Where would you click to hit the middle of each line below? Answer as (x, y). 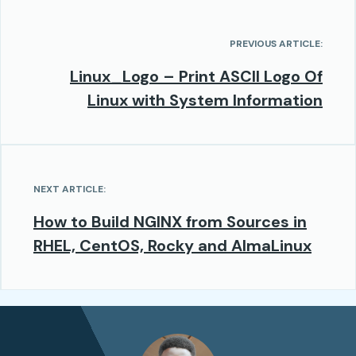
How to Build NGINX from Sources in (170, 222)
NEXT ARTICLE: (70, 190)
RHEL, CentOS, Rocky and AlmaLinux (172, 246)
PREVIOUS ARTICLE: (276, 44)
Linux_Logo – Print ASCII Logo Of (196, 77)
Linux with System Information (205, 101)
